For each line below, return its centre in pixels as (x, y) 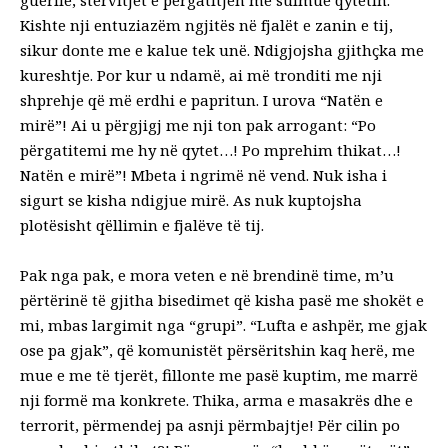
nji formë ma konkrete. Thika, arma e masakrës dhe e (216, 399)
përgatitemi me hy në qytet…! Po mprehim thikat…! (210, 149)
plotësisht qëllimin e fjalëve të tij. (142, 224)
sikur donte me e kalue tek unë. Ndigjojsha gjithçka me (222, 49)
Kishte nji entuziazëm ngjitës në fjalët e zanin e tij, (206, 24)
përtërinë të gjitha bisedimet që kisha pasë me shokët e (222, 299)
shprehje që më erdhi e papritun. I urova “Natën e (201, 99)
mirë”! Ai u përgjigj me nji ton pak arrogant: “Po (198, 124)
